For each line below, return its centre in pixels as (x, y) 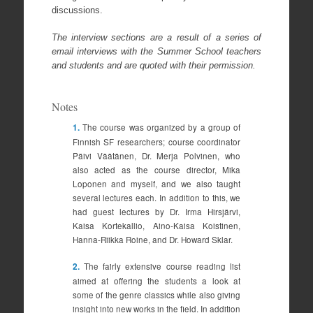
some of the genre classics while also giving (156, 294)
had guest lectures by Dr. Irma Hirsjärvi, (156, 212)
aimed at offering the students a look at (156, 281)
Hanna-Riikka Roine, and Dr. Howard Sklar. (152, 240)
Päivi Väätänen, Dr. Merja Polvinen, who (156, 156)
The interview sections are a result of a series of (156, 38)
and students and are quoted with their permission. (153, 66)
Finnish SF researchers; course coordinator (156, 142)
